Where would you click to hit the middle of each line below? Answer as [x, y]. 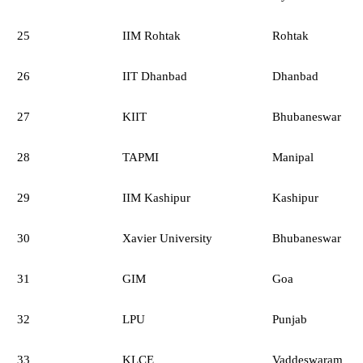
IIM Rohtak [152, 35]
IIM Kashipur [156, 197]
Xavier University [167, 238]
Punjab [290, 319]
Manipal [293, 157]
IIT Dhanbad [155, 76]
